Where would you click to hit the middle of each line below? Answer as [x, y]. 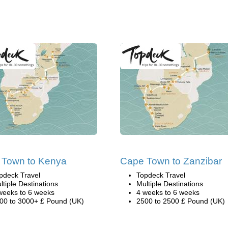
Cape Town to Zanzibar [171, 161]
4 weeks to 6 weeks [168, 192]
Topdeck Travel [161, 175]
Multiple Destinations [170, 184]
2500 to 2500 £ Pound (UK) [181, 201]
